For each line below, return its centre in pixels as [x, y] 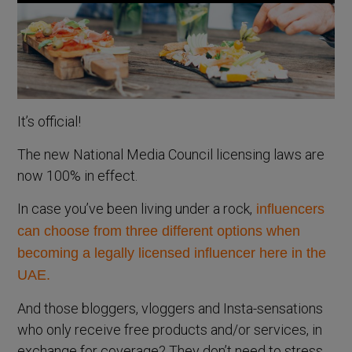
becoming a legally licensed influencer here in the [172, 253]
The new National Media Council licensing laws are [171, 154]
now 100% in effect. [78, 175]
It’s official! [49, 121]
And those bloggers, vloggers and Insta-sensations [170, 308]
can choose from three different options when [159, 231]
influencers [289, 209]
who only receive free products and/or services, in [170, 329]
